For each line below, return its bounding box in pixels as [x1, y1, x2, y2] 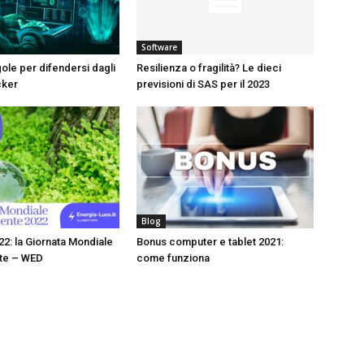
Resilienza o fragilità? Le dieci [136, 62, 281, 74]
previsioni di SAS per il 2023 [136, 78, 270, 90]
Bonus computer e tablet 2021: [136, 236, 284, 248]
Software [141, 41, 177, 53]
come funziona [136, 252, 210, 264]
